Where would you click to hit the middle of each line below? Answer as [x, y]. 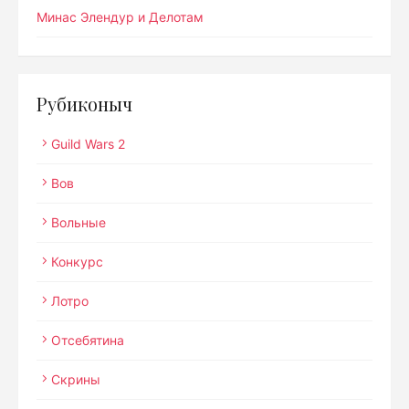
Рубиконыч [84, 104]
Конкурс [77, 262]
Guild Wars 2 [88, 144]
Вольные [79, 222]
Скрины [76, 379]
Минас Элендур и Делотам [120, 17]
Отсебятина [88, 340]
